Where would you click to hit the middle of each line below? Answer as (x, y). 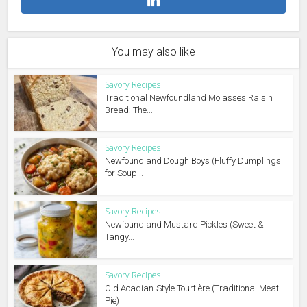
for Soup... (124, 173)
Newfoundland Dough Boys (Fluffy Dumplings (193, 161)
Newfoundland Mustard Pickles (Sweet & (185, 225)
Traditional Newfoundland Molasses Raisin (189, 97)
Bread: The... (129, 110)
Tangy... (120, 237)
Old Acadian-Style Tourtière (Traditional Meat (192, 288)
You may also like (153, 51)
